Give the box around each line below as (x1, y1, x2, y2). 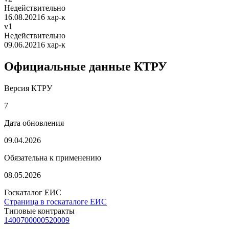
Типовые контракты (4, 206, 75, 215)
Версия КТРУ (4, 83, 52, 93)
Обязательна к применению (4, 153, 101, 162)
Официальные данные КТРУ (4, 59, 167, 73)
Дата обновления (4, 118, 64, 127)
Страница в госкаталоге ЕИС (4, 197, 107, 206)
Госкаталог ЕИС (4, 188, 61, 197)
